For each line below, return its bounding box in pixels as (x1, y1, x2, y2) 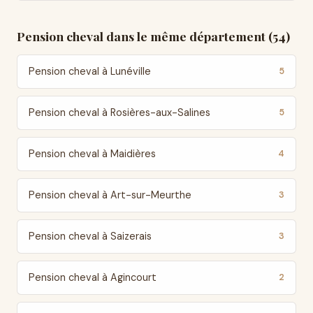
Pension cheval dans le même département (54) (17, 28, 290, 44)
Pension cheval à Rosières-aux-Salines (29, 106, 210, 119)
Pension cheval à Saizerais (29, 230, 152, 242)
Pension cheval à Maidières (29, 147, 156, 160)
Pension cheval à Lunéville (29, 65, 151, 78)
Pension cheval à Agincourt (29, 271, 156, 284)
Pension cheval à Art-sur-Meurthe (29, 189, 191, 201)
